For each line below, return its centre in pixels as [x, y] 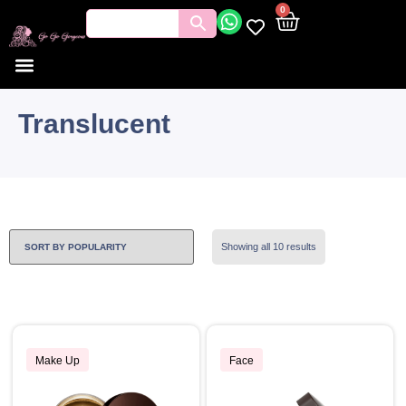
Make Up [58, 360]
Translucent [94, 124]
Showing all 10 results [269, 246]
